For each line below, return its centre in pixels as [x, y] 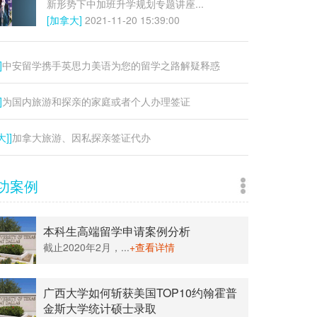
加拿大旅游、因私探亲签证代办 [81, 137]
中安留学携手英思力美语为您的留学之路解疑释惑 [111, 65]
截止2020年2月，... [86, 247]
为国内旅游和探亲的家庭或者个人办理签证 [96, 101]
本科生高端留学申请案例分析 [117, 231]
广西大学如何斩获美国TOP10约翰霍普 [140, 293]
